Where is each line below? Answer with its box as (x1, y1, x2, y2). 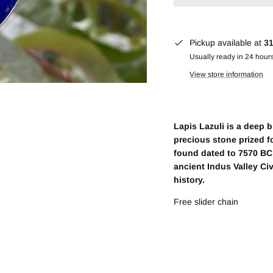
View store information (190, 69, 264, 79)
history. (174, 174, 205, 185)
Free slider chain (174, 196, 239, 207)
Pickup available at (190, 37, 264, 48)
